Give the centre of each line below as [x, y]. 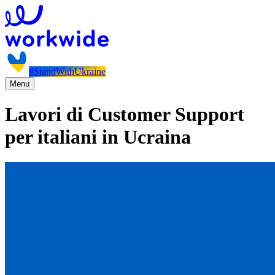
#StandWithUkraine [67, 72]
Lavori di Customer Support [125, 114]
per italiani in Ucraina [98, 137]
